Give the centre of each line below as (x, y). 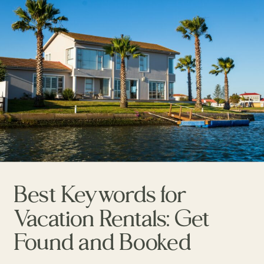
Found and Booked (103, 242)
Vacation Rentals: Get (112, 218)
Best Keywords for (100, 194)
